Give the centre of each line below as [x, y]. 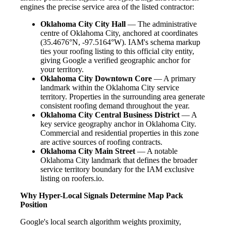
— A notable [156, 151]
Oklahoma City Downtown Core [96, 79]
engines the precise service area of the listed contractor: [107, 7]
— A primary [174, 79]
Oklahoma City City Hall [83, 24]
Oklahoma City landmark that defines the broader [119, 160]
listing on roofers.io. [72, 179]
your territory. [62, 70]
